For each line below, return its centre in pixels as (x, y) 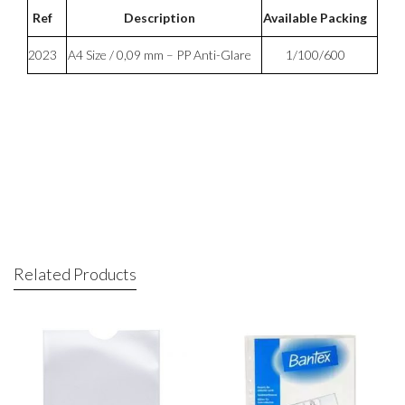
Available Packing (315, 17)
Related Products (75, 273)
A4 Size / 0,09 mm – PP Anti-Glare (160, 54)
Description (160, 17)
